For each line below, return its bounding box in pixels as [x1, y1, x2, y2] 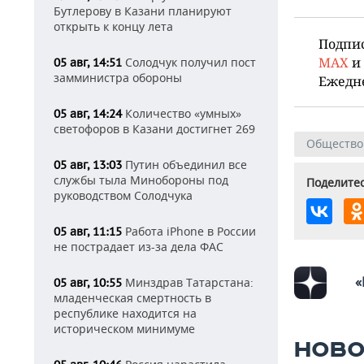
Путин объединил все [122, 157, 247, 172]
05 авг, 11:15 [54, 224, 122, 239]
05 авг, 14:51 [54, 55, 122, 70]
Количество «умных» [122, 106, 241, 121]
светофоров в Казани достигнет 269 [54, 121, 255, 136]
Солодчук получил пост [122, 54, 256, 70]
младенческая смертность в [54, 290, 211, 305]
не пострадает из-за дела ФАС [54, 239, 223, 254]
